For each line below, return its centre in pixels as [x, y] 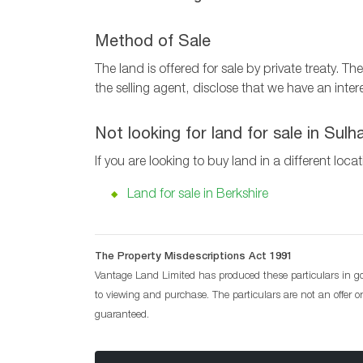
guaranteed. [122, 316]
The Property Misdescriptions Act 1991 [194, 258]
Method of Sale [153, 43]
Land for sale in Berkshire [198, 196]
